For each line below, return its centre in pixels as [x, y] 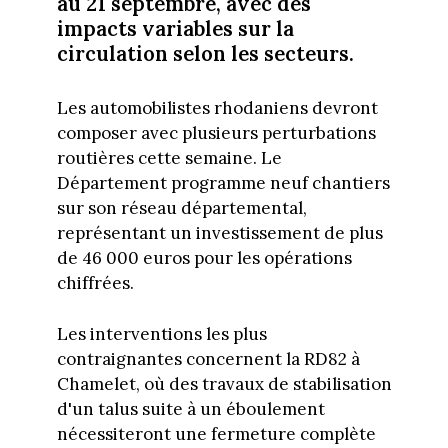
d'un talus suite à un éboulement [190, 408]
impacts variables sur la [175, 28]
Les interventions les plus [161, 333]
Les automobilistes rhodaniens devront [217, 108]
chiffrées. [95, 283]
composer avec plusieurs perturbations [216, 133]
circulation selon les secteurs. [205, 53]
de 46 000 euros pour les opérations [204, 258]
